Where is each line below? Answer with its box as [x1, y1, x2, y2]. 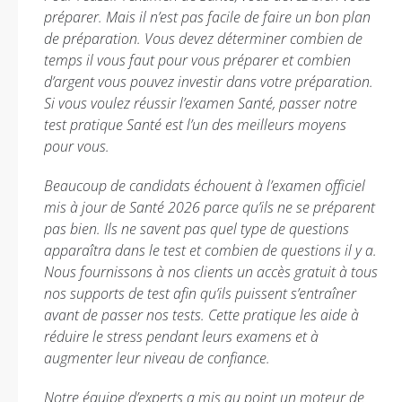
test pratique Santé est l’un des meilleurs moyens [44, 115, 346, 135]
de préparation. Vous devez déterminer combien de [44, 29, 363, 48]
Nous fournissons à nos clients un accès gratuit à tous [44, 262, 378, 282]
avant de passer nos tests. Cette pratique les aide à [44, 305, 359, 325]
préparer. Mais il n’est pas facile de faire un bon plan [44, 7, 371, 27]
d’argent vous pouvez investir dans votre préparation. [44, 72, 373, 92]
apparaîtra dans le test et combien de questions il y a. [44, 240, 377, 260]
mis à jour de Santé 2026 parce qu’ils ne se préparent [44, 197, 375, 217]
